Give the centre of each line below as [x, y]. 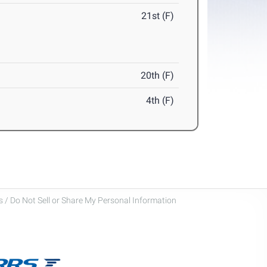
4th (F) [160, 101]
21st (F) [158, 16]
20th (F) [158, 76]
